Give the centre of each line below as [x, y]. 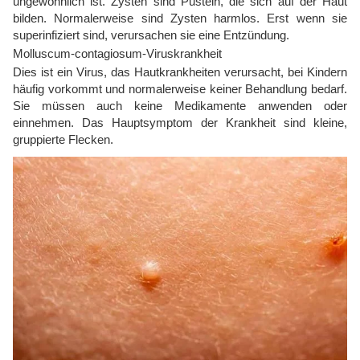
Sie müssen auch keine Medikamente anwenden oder [180, 106]
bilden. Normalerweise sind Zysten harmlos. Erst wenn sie [180, 18]
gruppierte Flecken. [63, 140]
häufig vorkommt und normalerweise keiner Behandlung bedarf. [180, 89]
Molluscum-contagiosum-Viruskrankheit [117, 54]
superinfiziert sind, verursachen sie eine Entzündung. [151, 35]
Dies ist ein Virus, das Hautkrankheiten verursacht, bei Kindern [180, 72]
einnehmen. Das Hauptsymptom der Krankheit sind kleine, [180, 123]
